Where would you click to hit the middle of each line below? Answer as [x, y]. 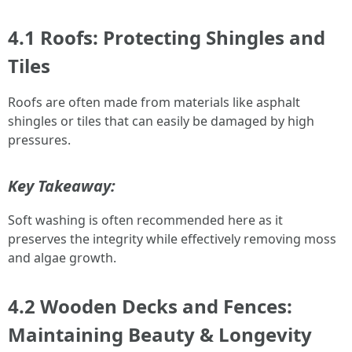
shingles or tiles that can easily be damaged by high [161, 121]
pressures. [39, 140]
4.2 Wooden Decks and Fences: [150, 306]
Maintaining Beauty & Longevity [160, 334]
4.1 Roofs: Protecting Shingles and [167, 37]
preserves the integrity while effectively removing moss [172, 239]
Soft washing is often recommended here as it [145, 220]
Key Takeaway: [62, 186]
